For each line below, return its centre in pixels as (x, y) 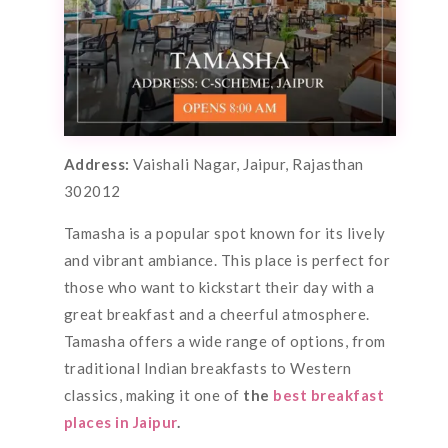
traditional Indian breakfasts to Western (207, 367)
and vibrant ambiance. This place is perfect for (227, 259)
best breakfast (327, 394)
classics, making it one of (153, 394)
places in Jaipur (120, 421)
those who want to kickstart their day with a (219, 286)
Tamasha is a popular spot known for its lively (224, 232)
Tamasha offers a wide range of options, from (224, 340)
